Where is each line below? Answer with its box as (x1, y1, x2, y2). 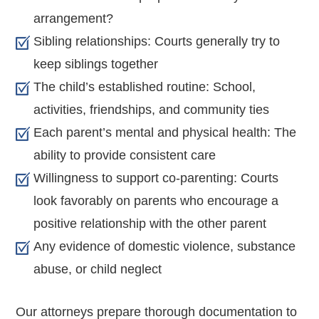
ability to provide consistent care (33, 147, 216, 162)
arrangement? (33, 11, 114, 26)
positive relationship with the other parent (33, 216, 267, 231)
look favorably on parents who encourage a (33, 193, 279, 208)
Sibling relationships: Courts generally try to (33, 33, 281, 48)
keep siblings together (33, 56, 159, 71)
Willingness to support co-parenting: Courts (33, 170, 279, 185)
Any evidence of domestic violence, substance (33, 239, 296, 253)
